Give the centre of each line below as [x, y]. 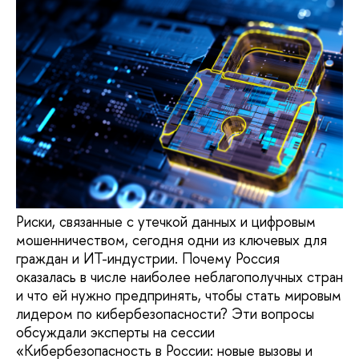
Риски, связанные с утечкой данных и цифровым [166, 221]
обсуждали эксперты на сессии [115, 332]
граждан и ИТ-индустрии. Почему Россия [148, 258]
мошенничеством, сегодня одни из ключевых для [171, 240]
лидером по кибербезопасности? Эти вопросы [165, 313]
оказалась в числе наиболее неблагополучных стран [179, 276]
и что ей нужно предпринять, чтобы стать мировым [179, 295]
